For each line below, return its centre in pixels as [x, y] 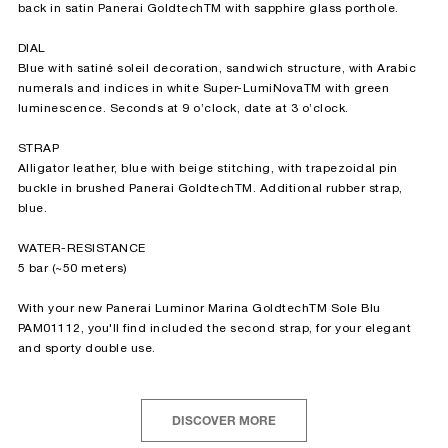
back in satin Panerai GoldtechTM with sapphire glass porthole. [208, 9]
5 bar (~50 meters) [72, 269]
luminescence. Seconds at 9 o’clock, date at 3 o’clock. [183, 109]
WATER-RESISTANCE [81, 249]
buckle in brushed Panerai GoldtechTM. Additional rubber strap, [210, 189]
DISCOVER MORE [224, 422]
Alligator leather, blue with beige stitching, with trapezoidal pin [207, 169]
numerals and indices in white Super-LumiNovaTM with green [203, 89]
